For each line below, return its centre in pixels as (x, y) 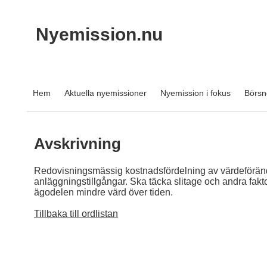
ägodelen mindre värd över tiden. (103, 193)
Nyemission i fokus (195, 93)
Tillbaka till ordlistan (76, 214)
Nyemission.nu (99, 35)
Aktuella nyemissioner (105, 93)
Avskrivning (80, 143)
